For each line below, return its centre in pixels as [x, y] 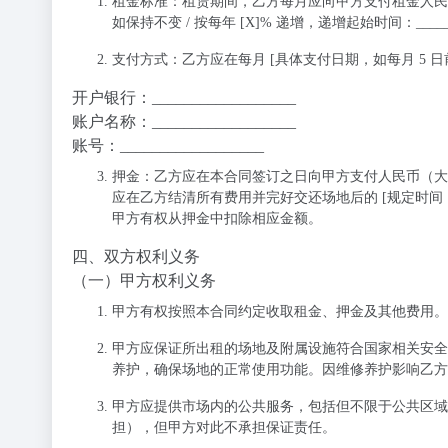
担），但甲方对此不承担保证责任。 [224, 427]
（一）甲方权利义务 [144, 280]
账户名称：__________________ [184, 121]
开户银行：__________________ [184, 97]
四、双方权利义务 [136, 256]
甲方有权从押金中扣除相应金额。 [217, 218]
